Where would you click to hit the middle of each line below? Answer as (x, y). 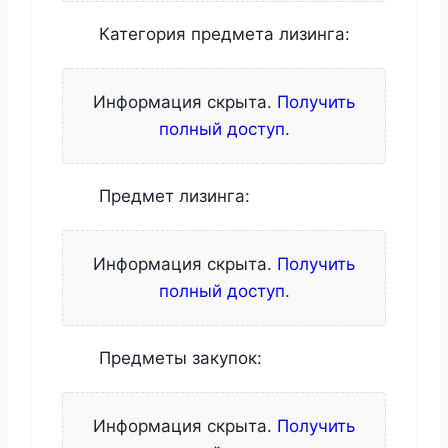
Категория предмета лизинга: (222, 33)
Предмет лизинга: (172, 195)
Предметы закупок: (178, 357)
